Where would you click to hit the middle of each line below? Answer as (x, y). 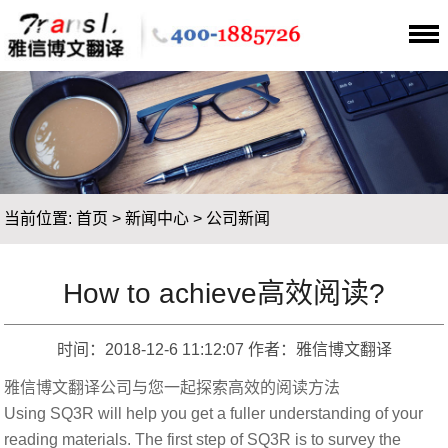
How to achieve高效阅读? (224, 294)
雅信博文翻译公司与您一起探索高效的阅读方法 (172, 388)
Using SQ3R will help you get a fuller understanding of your (214, 414)
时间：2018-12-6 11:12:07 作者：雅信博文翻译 (224, 350)
